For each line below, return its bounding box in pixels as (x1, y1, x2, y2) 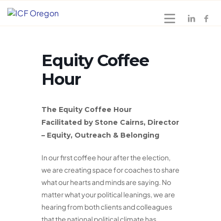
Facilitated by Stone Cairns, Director (41, 118, 179, 127)
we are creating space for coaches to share (41, 165, 180, 174)
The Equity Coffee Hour (41, 105, 132, 114)
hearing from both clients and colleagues (41, 202, 172, 211)
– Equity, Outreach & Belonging (41, 131, 159, 140)
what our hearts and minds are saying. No (41, 178, 171, 186)
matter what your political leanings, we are (41, 190, 175, 199)
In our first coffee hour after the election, (41, 153, 171, 162)
